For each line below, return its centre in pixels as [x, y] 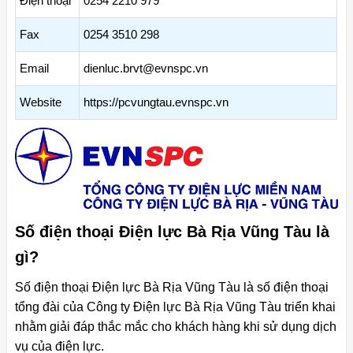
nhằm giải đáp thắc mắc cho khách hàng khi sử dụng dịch [176, 327]
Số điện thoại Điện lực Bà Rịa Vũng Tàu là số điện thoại [172, 288]
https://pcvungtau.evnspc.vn [156, 102]
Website [41, 102]
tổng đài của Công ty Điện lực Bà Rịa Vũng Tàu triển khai [175, 307]
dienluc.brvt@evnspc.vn [146, 69]
